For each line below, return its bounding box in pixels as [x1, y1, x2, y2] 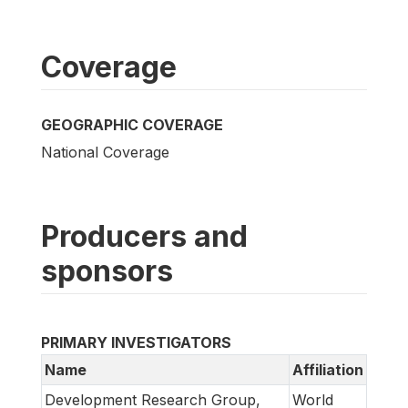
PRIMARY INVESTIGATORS [41, 332, 231, 352]
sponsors [41, 252, 173, 289]
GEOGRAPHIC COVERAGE [41, 115, 223, 134]
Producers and [41, 218, 248, 254]
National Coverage [41, 142, 169, 161]
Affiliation [292, 360, 363, 379]
